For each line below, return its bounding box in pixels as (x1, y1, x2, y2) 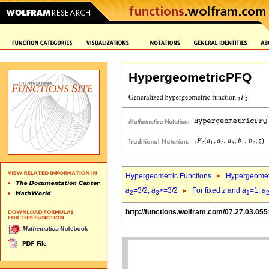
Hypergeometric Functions (125, 172, 211, 180)
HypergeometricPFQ (128, 70, 252, 85)
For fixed (192, 186, 222, 195)
